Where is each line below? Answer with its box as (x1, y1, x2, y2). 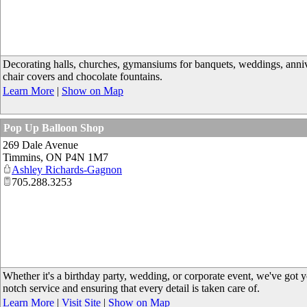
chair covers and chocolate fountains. (3, 71, 162, 82)
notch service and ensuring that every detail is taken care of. (3, 282, 260, 294)
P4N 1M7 (65, 151, 108, 163)
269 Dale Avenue (3, 139, 78, 151)
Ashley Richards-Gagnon (12, 164, 122, 175)
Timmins (3, 151, 40, 163)
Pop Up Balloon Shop (3, 122, 104, 134)
